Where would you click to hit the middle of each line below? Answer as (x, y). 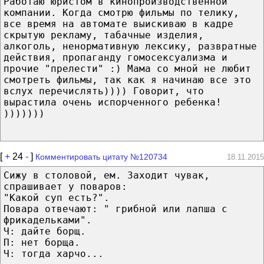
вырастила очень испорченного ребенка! (113, 102)
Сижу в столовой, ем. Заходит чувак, (107, 175)
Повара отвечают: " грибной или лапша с (115, 209)
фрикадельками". (48, 220)
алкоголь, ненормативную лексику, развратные (130, 46)
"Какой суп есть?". (57, 197)
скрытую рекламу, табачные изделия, (104, 35)
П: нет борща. (42, 242)
